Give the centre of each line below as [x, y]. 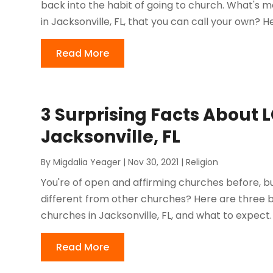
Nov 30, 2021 [154, 162]
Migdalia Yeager [87, 162]
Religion [202, 162]
